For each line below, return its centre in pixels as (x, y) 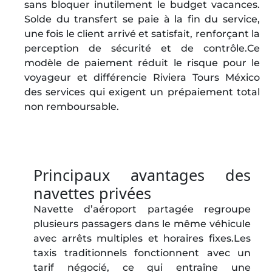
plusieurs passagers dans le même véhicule (142, 224)
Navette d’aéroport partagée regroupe (142, 209)
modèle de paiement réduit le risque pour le (142, 63)
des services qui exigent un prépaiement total (142, 92)
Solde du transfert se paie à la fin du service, (142, 19)
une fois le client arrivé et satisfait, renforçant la (142, 34)
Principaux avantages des (142, 175)
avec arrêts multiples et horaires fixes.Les (142, 238)
